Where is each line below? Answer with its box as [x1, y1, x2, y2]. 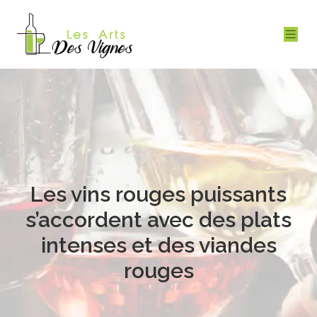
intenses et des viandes [40, 233, 277, 258]
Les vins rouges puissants [30, 182, 287, 207]
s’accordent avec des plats [25, 207, 292, 232]
